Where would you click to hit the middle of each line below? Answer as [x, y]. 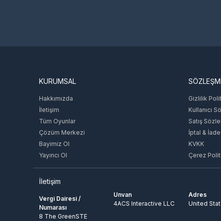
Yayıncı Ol [53, 155]
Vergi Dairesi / [60, 198]
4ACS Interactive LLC [144, 203]
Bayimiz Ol [55, 144]
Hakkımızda [56, 98]
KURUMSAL [58, 81]
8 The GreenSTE [63, 216]
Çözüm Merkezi [62, 132]
